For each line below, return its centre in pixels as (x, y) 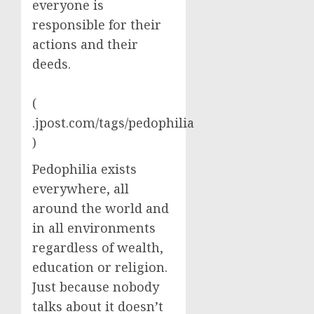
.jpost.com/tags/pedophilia (113, 122)
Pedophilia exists (84, 169)
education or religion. (100, 267)
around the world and (101, 208)
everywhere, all (81, 188)
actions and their (85, 44)
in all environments (94, 227)
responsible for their (97, 24)
